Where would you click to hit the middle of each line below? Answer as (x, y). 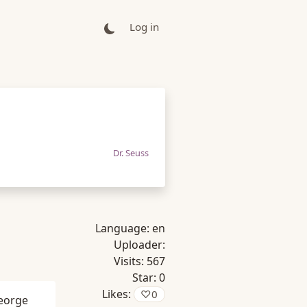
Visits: (130, 261)
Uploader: (139, 245)
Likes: (118, 294)
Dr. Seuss (131, 153)
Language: (124, 228)
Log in (144, 27)
